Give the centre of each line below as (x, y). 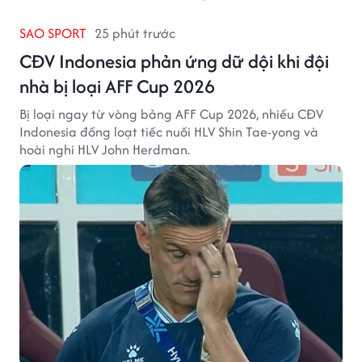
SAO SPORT (53, 34)
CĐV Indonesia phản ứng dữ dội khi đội (174, 61)
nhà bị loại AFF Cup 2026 (117, 86)
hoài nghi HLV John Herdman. (105, 150)
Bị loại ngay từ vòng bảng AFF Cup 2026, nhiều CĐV (171, 114)
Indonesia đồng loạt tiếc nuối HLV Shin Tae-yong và (169, 132)
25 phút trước (135, 34)
